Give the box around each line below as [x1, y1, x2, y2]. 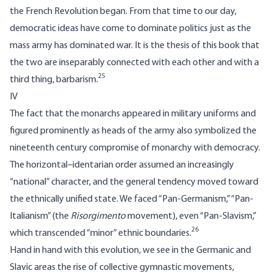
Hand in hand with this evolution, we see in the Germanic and [10, 246, 251, 256]
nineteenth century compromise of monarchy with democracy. [10, 143, 260, 154]
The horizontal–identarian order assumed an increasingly [10, 160, 234, 171]
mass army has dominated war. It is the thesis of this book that [10, 41, 260, 51]
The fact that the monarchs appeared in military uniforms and [10, 109, 256, 119]
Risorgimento [71, 211, 127, 222]
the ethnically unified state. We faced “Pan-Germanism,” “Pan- [10, 194, 253, 205]
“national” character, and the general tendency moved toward [10, 177, 258, 188]
